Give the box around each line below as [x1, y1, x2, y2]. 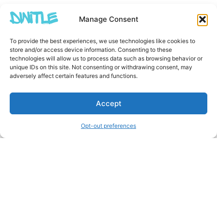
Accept [95, 98, 122, 108]
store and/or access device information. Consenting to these [10, 46, 172, 53]
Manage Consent [78, 14, 139, 24]
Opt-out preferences [81, 122, 136, 129]
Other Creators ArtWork [5, 190, 141, 204]
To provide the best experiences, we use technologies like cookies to [10, 37, 195, 45]
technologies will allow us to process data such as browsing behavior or [10, 55, 202, 62]
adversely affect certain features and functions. [10, 72, 138, 79]
